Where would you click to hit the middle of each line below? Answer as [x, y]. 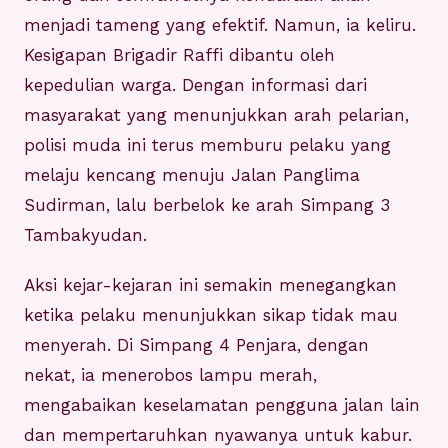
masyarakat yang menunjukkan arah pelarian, [216, 115]
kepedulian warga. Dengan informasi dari [195, 85]
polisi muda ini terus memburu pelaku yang [207, 145]
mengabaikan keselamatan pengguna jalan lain [222, 405]
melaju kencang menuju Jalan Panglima [192, 175]
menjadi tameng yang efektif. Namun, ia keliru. [220, 25]
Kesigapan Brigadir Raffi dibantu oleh [179, 55]
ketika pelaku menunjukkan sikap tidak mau [211, 315]
